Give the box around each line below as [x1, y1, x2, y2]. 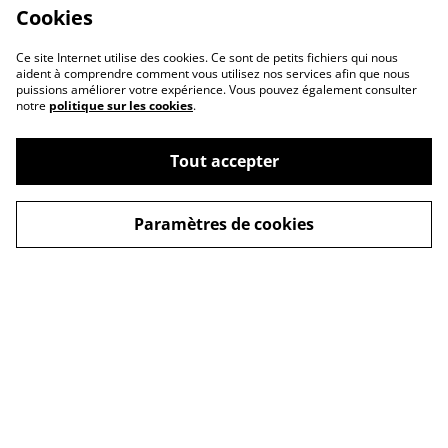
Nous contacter [165, 335, 283, 357]
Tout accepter [169, 150, 279, 172]
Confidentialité [79, 292, 189, 314]
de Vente [100, 230, 168, 252]
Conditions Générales [52, 211, 216, 233]
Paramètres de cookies [134, 213, 314, 235]
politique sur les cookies [49, 97, 193, 114]
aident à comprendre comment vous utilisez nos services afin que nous [16, 65, 410, 82]
